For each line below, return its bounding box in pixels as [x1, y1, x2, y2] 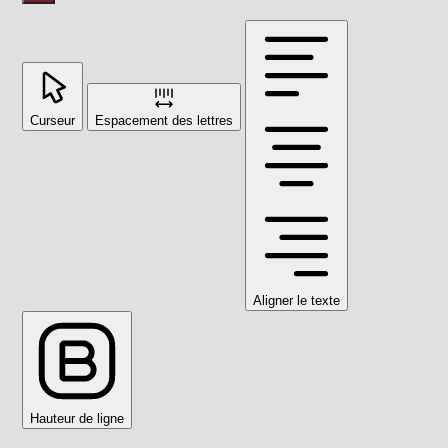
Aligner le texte [253, 292, 340, 308]
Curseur [30, 112, 75, 128]
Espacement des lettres [95, 112, 233, 128]
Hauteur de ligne [30, 410, 124, 426]
